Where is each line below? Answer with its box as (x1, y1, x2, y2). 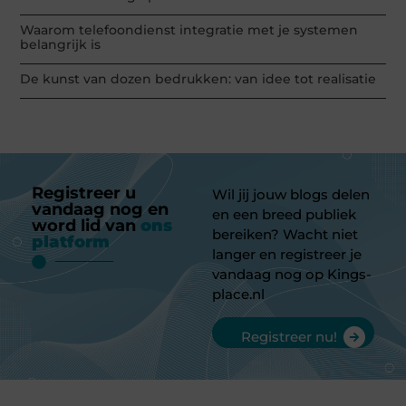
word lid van (32, 215, 140, 236)
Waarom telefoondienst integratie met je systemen (20, 21, 359, 38)
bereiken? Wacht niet (212, 225, 358, 243)
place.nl (212, 285, 265, 303)
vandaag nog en (32, 198, 169, 219)
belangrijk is (20, 35, 101, 53)
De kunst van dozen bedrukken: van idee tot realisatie (20, 70, 377, 87)
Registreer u (32, 182, 136, 203)
